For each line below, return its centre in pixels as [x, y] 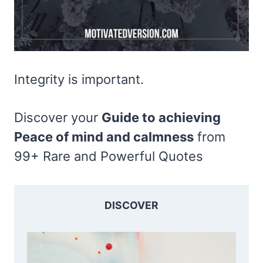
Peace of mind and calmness [104, 136]
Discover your [58, 117]
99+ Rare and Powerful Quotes [109, 156]
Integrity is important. [79, 79]
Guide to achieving [161, 117]
